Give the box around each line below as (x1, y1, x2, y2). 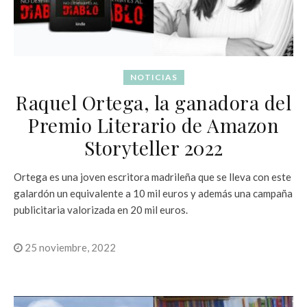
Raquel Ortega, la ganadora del (16, 89, 291, 115)
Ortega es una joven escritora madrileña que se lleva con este (14, 170, 291, 183)
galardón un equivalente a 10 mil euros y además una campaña (14, 186, 293, 199)
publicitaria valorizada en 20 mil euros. (14, 203, 188, 216)
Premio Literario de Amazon (28, 112, 279, 138)
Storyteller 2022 (84, 134, 223, 160)
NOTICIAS (130, 71, 177, 82)
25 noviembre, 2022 (23, 241, 116, 254)
